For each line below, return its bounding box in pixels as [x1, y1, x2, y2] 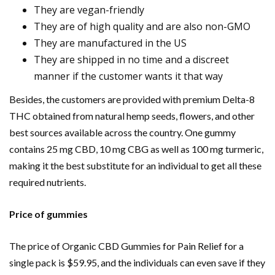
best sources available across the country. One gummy [9, 126, 236, 139]
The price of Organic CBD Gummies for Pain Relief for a [9, 240, 244, 252]
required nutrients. [9, 176, 88, 188]
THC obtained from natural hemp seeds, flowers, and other [9, 110, 255, 122]
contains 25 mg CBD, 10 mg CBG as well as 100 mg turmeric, [9, 143, 263, 155]
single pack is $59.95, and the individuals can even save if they [9, 257, 265, 269]
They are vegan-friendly [34, 3, 144, 17]
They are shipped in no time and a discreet [34, 53, 229, 67]
